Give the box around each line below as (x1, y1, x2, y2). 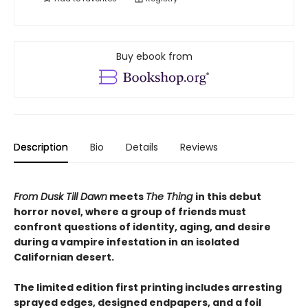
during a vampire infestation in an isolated (14, 235, 239, 250)
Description (14, 140, 68, 155)
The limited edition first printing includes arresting (14, 280, 282, 295)
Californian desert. (14, 250, 114, 265)
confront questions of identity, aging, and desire (14, 220, 271, 234)
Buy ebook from (115, 49, 192, 63)
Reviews (180, 140, 218, 155)
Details (126, 140, 158, 155)
